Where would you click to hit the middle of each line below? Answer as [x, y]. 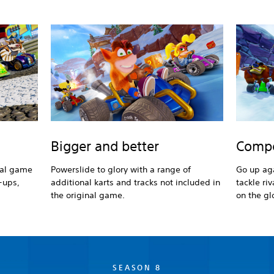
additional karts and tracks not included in [136, 182]
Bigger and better [105, 146]
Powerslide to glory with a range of [121, 169]
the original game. [88, 195]
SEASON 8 [137, 267]
